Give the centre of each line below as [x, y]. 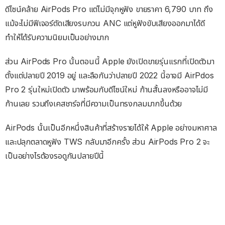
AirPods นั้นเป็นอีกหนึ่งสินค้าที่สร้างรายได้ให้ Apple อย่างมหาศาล [111, 127]
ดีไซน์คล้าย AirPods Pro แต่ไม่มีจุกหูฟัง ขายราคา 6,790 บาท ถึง [109, 9]
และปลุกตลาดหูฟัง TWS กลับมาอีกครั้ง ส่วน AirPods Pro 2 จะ [107, 141]
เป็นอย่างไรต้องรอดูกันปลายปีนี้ [55, 155]
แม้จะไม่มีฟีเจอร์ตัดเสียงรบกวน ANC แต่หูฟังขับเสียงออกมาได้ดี [105, 23]
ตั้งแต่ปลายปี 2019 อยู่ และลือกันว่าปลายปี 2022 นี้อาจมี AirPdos [109, 75]
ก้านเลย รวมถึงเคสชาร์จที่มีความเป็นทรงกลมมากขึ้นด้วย [94, 103]
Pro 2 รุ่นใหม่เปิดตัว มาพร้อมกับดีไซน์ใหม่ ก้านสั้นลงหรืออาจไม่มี [107, 89]
